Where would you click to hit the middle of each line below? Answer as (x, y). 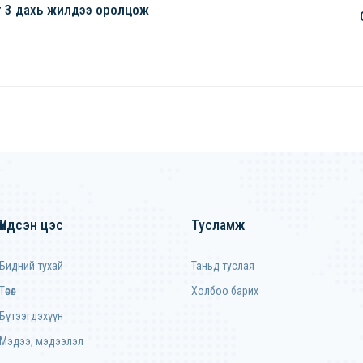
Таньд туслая (223, 266)
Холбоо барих (225, 291)
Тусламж (218, 225)
